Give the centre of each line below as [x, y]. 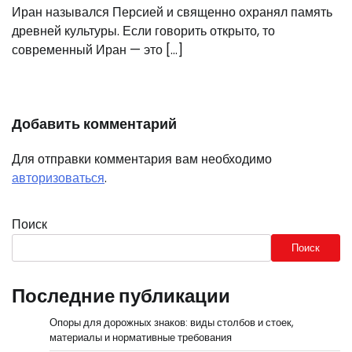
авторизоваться [58, 178]
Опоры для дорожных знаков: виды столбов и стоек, [172, 323]
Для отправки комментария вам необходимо [142, 159]
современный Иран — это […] [97, 50]
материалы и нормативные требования [141, 338]
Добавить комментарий [94, 124]
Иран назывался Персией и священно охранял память [172, 13]
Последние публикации [121, 296]
